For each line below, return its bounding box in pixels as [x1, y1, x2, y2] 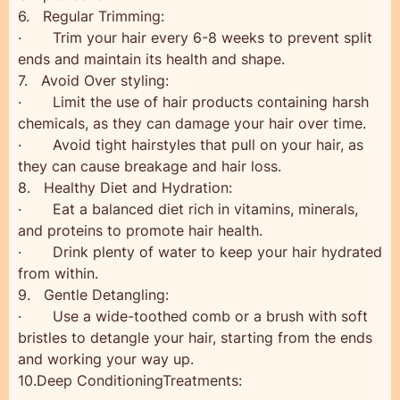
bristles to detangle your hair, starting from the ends [18, 329, 372, 346]
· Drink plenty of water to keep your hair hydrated [18, 243, 382, 261]
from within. [18, 264, 98, 282]
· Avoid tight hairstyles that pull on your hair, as [18, 136, 363, 154]
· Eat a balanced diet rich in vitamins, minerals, [18, 200, 358, 218]
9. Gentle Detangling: [18, 286, 169, 304]
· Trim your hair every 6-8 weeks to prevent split [18, 29, 372, 46]
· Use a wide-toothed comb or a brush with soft [18, 307, 368, 325]
